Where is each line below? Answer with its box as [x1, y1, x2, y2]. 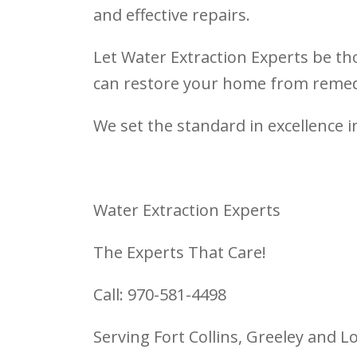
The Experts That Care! [93, 241, 266, 264]
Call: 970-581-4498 [93, 284, 226, 306]
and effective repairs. [93, 4, 250, 26]
